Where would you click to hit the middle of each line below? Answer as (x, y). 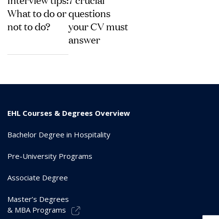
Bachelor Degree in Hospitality (59, 134)
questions (90, 13)
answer (85, 39)
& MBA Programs (37, 210)
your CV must (99, 26)
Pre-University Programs (50, 156)
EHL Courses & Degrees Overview (69, 113)
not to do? (29, 26)
